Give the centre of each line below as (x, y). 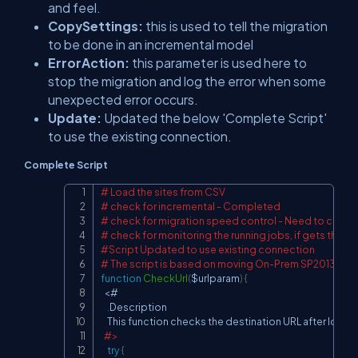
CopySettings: (95, 26)
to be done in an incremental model (151, 44)
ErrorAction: (89, 62)
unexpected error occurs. (123, 99)
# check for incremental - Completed (191, 206)
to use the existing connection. (141, 136)
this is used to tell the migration (235, 26)
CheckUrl (165, 278)
